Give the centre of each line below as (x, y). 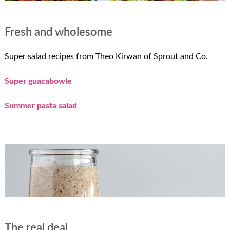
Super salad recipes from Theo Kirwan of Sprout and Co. (106, 56)
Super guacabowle (38, 81)
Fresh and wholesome (58, 33)
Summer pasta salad (41, 106)
